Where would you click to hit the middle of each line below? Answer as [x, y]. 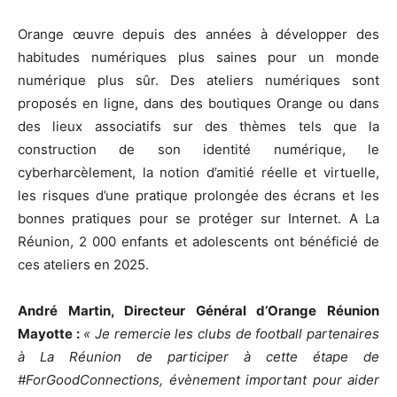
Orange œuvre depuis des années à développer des [198, 34]
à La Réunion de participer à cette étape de [198, 356]
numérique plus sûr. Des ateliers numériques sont [198, 80]
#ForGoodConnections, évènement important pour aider [198, 379]
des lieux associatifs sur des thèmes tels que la [198, 126]
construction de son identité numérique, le [198, 149]
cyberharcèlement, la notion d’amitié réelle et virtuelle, [198, 172]
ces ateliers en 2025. [83, 264]
